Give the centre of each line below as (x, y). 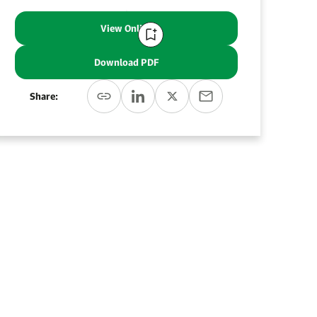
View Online (126, 28)
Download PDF (126, 62)
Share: (44, 96)
